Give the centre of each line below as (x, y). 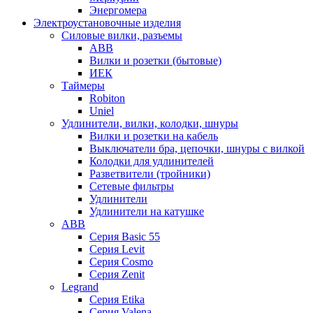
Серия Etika (117, 299)
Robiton (107, 98)
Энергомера (118, 10)
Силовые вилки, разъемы (122, 35)
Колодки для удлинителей (152, 161)
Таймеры (83, 85)
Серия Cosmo (121, 261)
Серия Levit (117, 249)
